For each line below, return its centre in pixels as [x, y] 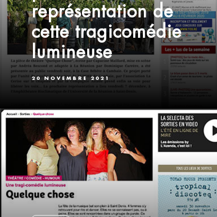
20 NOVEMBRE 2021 [71, 78]
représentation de [102, 11]
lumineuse [72, 52]
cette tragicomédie [107, 32]
